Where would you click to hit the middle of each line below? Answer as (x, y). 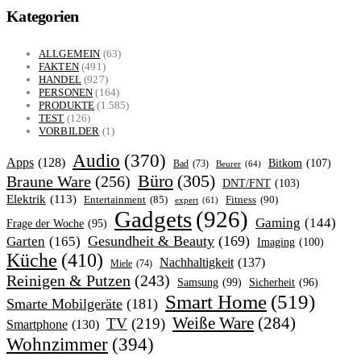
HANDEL (60, 79)
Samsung (198, 282)
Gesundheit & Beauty (151, 241)
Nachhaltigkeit (197, 262)
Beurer (228, 163)
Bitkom (285, 162)
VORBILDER (69, 131)
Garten (26, 241)
